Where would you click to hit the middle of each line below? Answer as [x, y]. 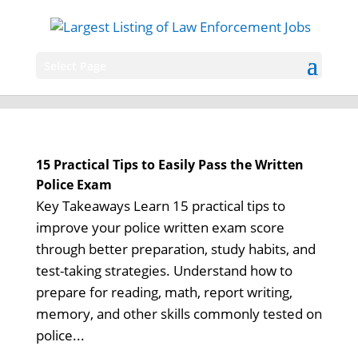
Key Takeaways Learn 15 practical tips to [160, 206]
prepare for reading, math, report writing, [164, 292]
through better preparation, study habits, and [175, 249]
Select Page [75, 66]
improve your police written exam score [160, 227]
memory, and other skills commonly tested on [179, 314]
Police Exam [74, 185]
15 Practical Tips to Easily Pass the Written [169, 165]
